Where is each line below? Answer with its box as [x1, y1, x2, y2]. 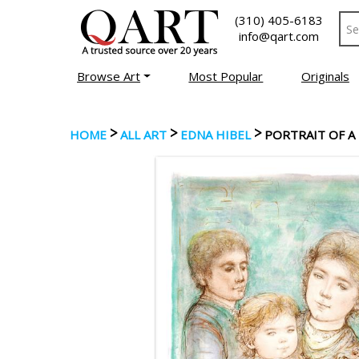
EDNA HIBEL [180, 127, 251, 143]
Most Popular [188, 68, 264, 84]
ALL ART [120, 127, 167, 143]
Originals [301, 68, 349, 84]
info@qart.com [239, 28, 319, 44]
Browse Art [77, 68, 141, 84]
